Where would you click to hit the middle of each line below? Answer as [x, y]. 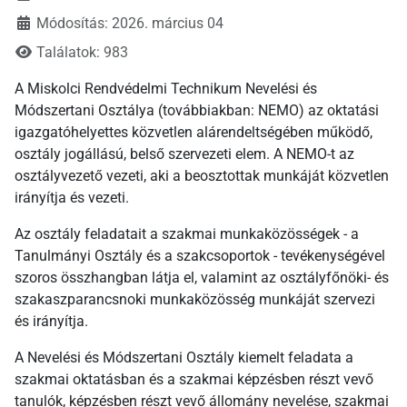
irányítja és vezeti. [72, 198]
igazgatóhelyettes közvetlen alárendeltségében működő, [194, 133]
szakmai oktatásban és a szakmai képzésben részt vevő [194, 380]
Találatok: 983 [82, 53]
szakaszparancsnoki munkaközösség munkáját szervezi [195, 300]
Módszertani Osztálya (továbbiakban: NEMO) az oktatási [197, 111]
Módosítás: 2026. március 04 [130, 24]
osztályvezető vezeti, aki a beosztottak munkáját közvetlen [202, 176]
